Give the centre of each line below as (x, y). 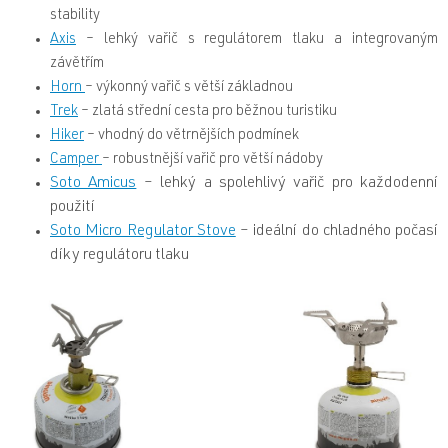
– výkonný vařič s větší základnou (189, 87)
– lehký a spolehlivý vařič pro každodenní (287, 183)
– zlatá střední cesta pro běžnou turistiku (207, 111)
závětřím (77, 63)
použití (72, 207)
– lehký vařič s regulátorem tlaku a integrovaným (257, 39)
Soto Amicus (93, 183)
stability (75, 15)
